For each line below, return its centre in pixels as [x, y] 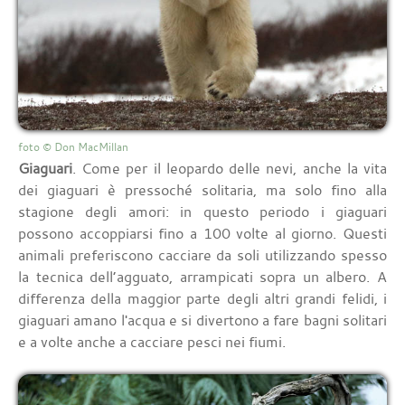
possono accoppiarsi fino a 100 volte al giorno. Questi [202, 234]
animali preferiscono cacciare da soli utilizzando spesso [202, 255]
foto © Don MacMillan [73, 147]
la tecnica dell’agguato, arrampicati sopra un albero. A [202, 277]
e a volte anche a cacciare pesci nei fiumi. [152, 342]
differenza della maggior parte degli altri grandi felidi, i [202, 299]
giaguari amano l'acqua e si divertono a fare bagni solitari [202, 320]
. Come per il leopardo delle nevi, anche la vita [230, 169]
